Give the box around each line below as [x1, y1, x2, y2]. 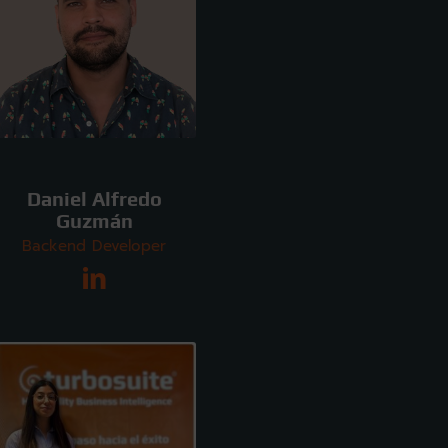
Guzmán [55, 209, 133, 232]
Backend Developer [22, 234, 167, 257]
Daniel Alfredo [26, 187, 162, 210]
